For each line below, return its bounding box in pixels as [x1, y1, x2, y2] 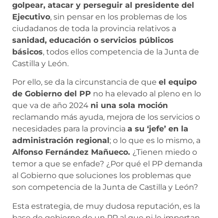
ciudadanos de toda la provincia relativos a [12, 23, 176, 33]
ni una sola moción [91, 101, 168, 110]
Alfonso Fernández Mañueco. [12, 147, 132, 157]
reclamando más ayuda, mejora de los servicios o [12, 112, 200, 122]
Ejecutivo [12, 12, 50, 21]
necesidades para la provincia [12, 124, 127, 134]
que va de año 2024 [12, 101, 91, 110]
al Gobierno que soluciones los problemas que [12, 171, 191, 181]
